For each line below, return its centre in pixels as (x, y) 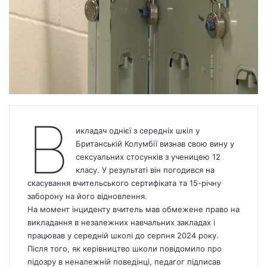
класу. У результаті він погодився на (145, 170)
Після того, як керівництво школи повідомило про (125, 249)
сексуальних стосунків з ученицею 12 (148, 157)
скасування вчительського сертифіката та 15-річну (124, 183)
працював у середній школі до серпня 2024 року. (123, 236)
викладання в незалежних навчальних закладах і (121, 223)
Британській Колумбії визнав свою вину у (155, 144)
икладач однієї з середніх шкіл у (137, 131)
